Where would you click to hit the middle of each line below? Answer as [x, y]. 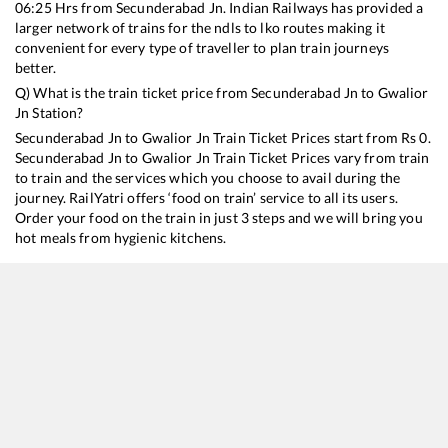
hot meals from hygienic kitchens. [121, 238]
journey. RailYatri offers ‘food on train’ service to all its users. [206, 198]
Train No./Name [57, 369]
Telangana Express [102, 406]
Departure [409, 369]
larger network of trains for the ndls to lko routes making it [200, 28]
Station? [56, 113]
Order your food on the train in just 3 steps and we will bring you [219, 218]
